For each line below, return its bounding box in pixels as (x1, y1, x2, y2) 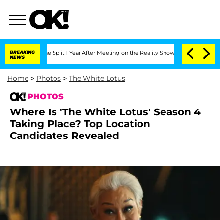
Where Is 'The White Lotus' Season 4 (10, 106, 201, 118)
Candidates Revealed (10, 130, 119, 141)
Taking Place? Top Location (10, 118, 150, 130)
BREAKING (10, 49, 35, 55)
